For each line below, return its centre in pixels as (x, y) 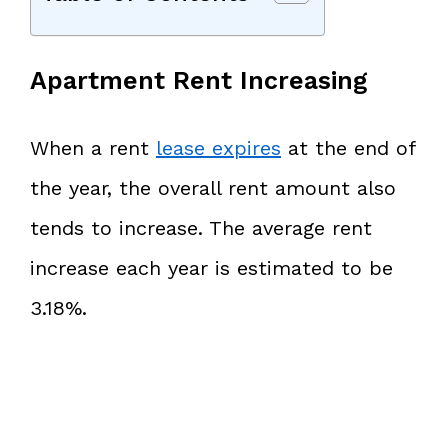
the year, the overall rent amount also (213, 187)
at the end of (348, 147)
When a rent (93, 147)
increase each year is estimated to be (211, 267)
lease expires (218, 147)
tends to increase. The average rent (201, 227)
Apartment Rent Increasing (198, 80)
